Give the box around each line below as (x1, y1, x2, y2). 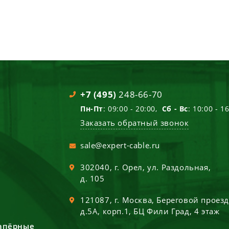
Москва (122, 195, 152, 205)
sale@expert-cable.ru (80, 140, 161, 150)
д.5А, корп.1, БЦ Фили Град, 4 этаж (80, 206, 220, 216)
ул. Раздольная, (147, 162, 211, 172)
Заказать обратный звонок (80, 118, 189, 128)
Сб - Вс (162, 104, 189, 113)
